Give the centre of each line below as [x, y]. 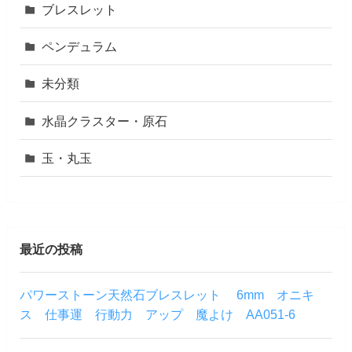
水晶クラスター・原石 [105, 121]
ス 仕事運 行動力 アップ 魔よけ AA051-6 [157, 315]
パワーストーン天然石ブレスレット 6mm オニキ [167, 295]
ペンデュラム [80, 47]
